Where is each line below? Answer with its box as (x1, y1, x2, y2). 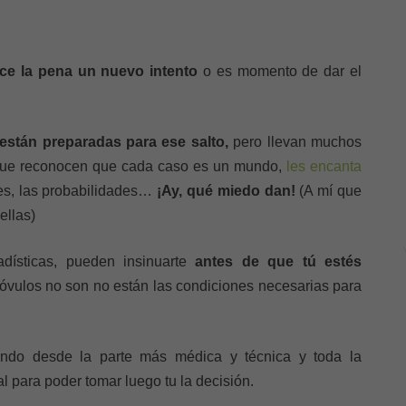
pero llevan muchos (227, 134, 362, 150)
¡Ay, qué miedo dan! (157, 183, 295, 198)
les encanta (286, 159, 362, 174)
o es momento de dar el (198, 63, 362, 79)
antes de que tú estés (195, 254, 362, 269)
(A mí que (295, 183, 362, 198)
